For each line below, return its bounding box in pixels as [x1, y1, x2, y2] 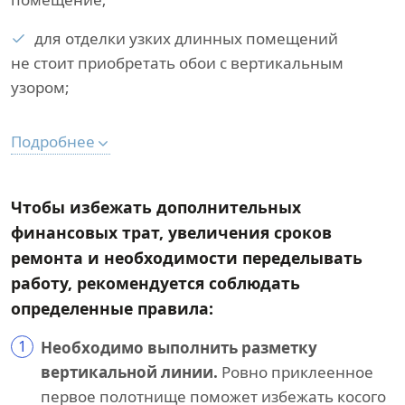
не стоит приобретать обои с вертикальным [11, 52, 344, 73]
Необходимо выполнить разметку [41, 337, 317, 358]
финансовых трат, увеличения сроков [11, 221, 332, 243]
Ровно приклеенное [218, 362, 373, 382]
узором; [11, 77, 70, 98]
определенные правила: [11, 297, 213, 319]
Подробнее [11, 131, 95, 152]
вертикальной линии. [41, 362, 218, 382]
